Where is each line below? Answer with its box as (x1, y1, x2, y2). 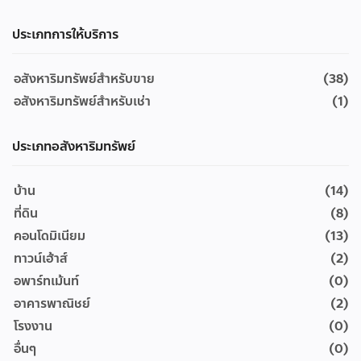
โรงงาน (14, 317, 52, 336)
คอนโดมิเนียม (14, 226, 85, 246)
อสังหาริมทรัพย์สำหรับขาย (14, 69, 155, 89)
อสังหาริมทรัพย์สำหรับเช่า (14, 92, 151, 111)
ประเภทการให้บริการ (12, 24, 118, 44)
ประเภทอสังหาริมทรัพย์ (12, 136, 135, 156)
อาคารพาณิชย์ (14, 294, 90, 313)
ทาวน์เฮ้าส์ (14, 249, 68, 268)
